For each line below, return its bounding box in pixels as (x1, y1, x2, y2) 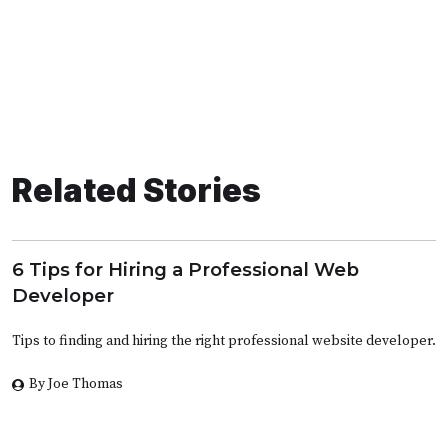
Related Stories (12, 171, 261, 211)
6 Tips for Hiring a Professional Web (12, 258, 359, 282)
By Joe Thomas (29, 375, 123, 394)
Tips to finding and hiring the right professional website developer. (12, 332, 436, 351)
